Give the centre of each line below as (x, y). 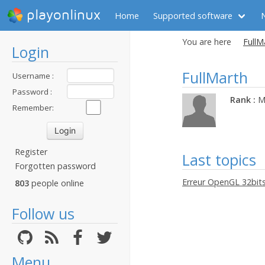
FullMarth (215, 77)
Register (31, 152)
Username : (33, 76)
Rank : (243, 100)
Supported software (193, 15)
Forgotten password (55, 166)
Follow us (43, 214)
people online (56, 183)
